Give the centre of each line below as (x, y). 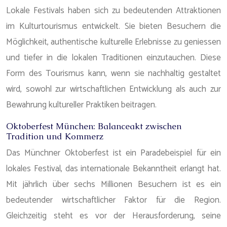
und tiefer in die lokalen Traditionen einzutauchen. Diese (113, 58)
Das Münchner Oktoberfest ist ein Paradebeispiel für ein (113, 153)
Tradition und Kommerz (55, 136)
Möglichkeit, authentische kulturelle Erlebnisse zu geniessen (113, 42)
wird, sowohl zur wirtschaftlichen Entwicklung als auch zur (113, 89)
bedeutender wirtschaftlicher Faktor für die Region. (113, 200)
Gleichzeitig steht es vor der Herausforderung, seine (113, 216)
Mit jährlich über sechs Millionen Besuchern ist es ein (113, 184)
